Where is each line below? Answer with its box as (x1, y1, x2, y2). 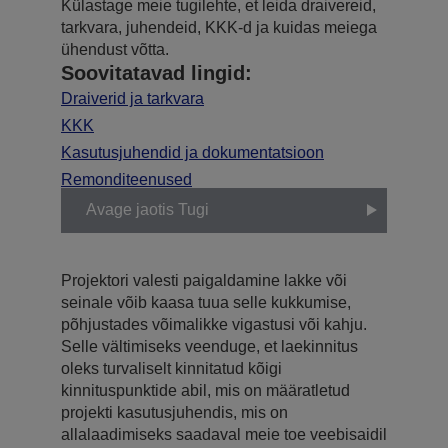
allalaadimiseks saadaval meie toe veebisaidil (61, 425, 387, 443)
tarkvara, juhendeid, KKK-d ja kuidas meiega (61, 18, 377, 36)
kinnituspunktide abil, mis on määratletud (61, 381, 350, 399)
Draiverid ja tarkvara (61, 89, 204, 107)
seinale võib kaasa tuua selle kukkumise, (61, 293, 351, 311)
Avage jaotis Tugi (86, 201, 209, 219)
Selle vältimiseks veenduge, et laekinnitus (61, 337, 358, 355)
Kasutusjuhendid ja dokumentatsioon (61, 143, 324, 161)
